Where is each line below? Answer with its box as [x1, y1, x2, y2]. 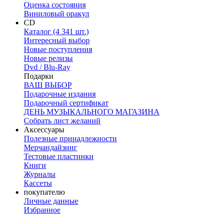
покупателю [24, 188, 65, 197]
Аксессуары [24, 125, 64, 134]
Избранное [24, 206, 60, 215]
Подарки [24, 72, 54, 81]
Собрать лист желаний [24, 116, 101, 125]
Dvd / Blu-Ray [24, 63, 70, 72]
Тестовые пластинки [24, 152, 94, 161]
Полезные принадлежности [24, 134, 117, 143]
